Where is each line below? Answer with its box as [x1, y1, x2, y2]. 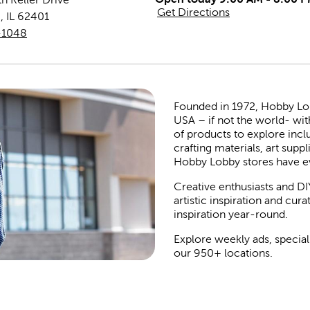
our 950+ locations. [173, 247, 273, 259]
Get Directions [157, 6, 230, 18]
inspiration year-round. [173, 208, 288, 220]
